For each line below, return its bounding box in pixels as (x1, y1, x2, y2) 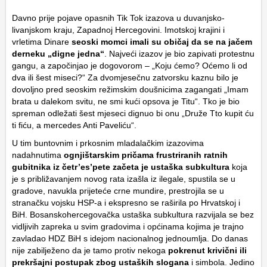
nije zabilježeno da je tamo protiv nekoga (12, 246, 168, 256)
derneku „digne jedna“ (12, 49, 104, 59)
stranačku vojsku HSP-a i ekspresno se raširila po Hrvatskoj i (12, 198, 240, 208)
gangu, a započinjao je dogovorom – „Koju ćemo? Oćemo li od (12, 61, 247, 71)
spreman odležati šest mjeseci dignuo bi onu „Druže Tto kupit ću (12, 108, 254, 119)
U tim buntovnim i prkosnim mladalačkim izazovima (12, 138, 204, 148)
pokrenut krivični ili (168, 246, 247, 256)
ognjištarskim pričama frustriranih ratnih (61, 150, 228, 160)
